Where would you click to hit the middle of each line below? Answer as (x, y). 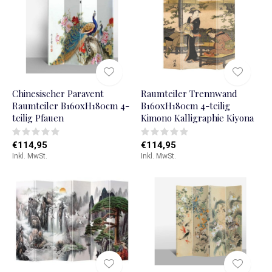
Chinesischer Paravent (58, 94)
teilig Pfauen (38, 118)
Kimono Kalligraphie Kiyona (197, 118)
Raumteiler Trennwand (189, 94)
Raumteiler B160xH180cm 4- (71, 106)
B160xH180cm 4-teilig (185, 106)
